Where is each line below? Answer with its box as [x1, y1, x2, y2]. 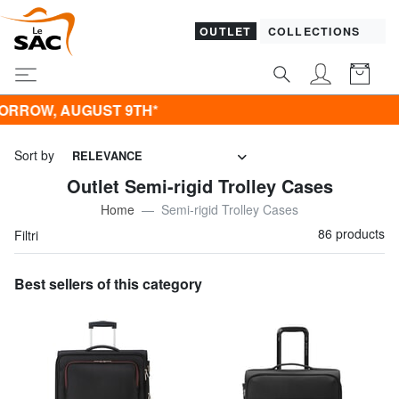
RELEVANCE [72, 148, 142, 165]
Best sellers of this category [14, 273, 202, 294]
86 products [318, 224, 385, 242]
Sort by [14, 146, 54, 165]
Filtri [14, 225, 42, 244]
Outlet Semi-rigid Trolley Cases [66, 172, 333, 199]
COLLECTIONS [267, 23, 364, 40]
